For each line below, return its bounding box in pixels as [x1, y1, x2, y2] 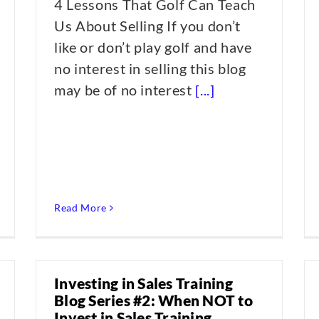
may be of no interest [54, 81, 196, 98]
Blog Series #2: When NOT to [54, 291, 253, 309]
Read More [54, 202, 107, 214]
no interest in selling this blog [54, 60, 246, 77]
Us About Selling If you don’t [54, 17, 241, 34]
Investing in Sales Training [54, 274, 233, 292]
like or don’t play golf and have [54, 38, 252, 56]
